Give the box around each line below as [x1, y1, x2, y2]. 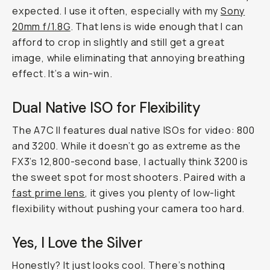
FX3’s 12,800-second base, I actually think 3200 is [12, 155, 248, 168]
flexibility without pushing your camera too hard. [12, 202, 245, 215]
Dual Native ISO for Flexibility [12, 98, 201, 117]
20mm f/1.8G [12, 20, 71, 33]
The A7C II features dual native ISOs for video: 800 [12, 124, 255, 137]
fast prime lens [12, 186, 86, 199]
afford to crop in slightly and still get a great [12, 36, 225, 49]
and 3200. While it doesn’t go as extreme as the [12, 139, 241, 152]
